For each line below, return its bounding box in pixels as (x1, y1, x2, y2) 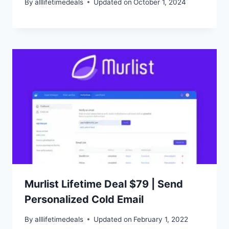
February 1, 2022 (133, 215, 189, 223)
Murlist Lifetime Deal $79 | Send (25, 177, 183, 190)
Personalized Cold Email (25, 193, 144, 205)
